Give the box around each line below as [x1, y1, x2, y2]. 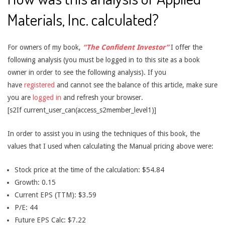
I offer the [169, 43, 202, 51]
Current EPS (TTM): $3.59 [15, 191, 96, 199]
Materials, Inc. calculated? [8, 9, 159, 30]
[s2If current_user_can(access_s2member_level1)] [8, 106, 156, 114]
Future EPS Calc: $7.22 [15, 216, 86, 224]
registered [24, 81, 57, 89]
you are [8, 93, 31, 101]
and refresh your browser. [61, 93, 143, 101]
